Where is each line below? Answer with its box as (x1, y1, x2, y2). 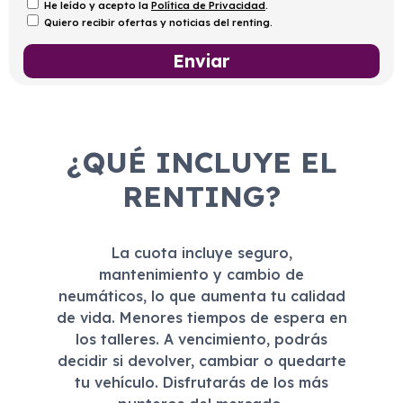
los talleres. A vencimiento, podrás (76, 329, 327, 348)
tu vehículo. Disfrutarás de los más (75, 372, 328, 391)
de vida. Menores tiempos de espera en (56, 308, 347, 327)
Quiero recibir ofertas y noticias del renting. (44, 15, 273, 29)
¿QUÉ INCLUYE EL (66, 143, 337, 180)
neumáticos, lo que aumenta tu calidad (58, 286, 345, 305)
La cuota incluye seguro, (111, 243, 292, 262)
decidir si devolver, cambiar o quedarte (57, 351, 346, 370)
